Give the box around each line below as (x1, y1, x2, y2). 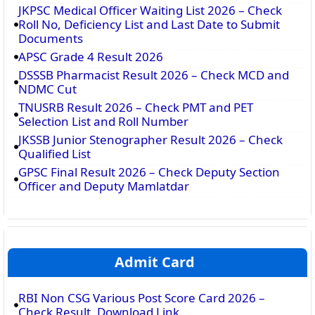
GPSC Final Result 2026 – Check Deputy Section (18, 163, 280, 180)
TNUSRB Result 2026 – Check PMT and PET (18, 98, 253, 115)
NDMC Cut (18, 80, 77, 97)
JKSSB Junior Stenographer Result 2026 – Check (18, 131, 283, 148)
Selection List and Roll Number (18, 112, 188, 129)
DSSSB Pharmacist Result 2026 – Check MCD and (18, 66, 289, 83)
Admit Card (115, 252, 195, 271)
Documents (18, 30, 83, 46)
